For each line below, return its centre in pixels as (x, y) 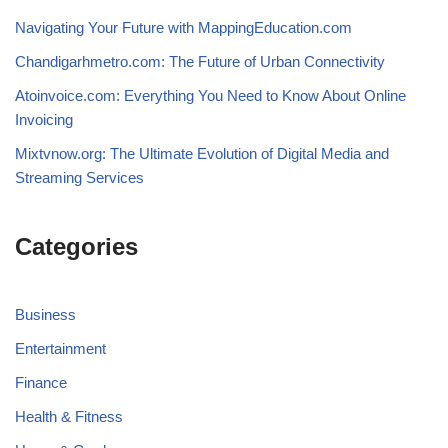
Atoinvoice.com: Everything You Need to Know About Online (210, 96)
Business (45, 315)
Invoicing (44, 120)
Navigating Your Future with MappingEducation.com (183, 28)
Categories (76, 247)
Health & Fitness (69, 417)
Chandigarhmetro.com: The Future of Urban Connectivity (200, 62)
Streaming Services (79, 178)
